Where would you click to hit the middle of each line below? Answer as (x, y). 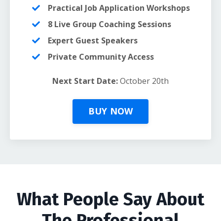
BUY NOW (110, 111)
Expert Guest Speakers (92, 40)
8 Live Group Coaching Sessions (109, 24)
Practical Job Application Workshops (119, 8)
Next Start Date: (86, 81)
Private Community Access (101, 56)
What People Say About (110, 199)
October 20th (144, 81)
